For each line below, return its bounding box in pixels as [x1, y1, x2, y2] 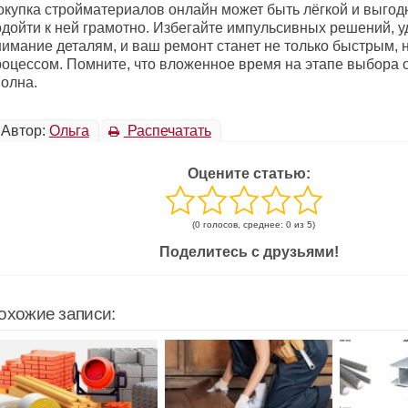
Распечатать [123, 123, 211, 139]
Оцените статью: [187, 166, 311, 182]
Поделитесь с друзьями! [158, 244, 339, 260]
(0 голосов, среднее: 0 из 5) [191, 219, 315, 230]
